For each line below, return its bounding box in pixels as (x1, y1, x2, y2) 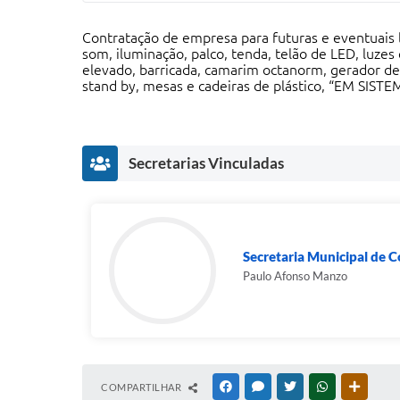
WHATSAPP (331, 381, 383, 392)
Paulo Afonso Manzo (243, 269, 347, 283)
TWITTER (299, 381, 341, 392)
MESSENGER (267, 381, 323, 392)
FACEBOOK (235, 381, 287, 392)
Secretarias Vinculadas (129, 154, 284, 172)
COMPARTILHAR (101, 381, 184, 393)
